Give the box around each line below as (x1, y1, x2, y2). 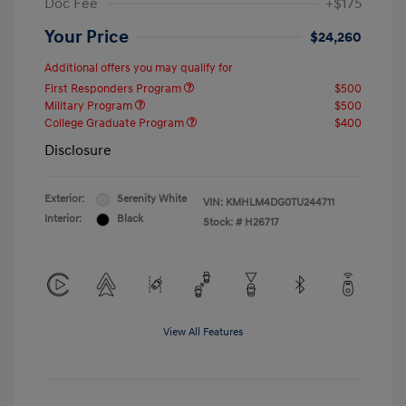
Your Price (44, 26, 129, 49)
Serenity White (117, 192, 187, 207)
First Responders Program (44, 82, 184, 97)
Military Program (44, 99, 135, 114)
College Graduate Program (44, 116, 187, 131)
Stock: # (203, 216, 242, 230)
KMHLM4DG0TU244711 (226, 196, 334, 210)
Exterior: (44, 192, 84, 207)
